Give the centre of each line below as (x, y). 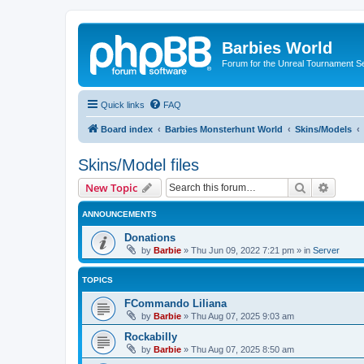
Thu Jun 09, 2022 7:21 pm (243, 250)
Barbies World (277, 48)
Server (326, 250)
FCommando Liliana (175, 303)
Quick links (123, 104)
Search (323, 186)
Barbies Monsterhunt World (224, 129)
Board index (127, 129)
